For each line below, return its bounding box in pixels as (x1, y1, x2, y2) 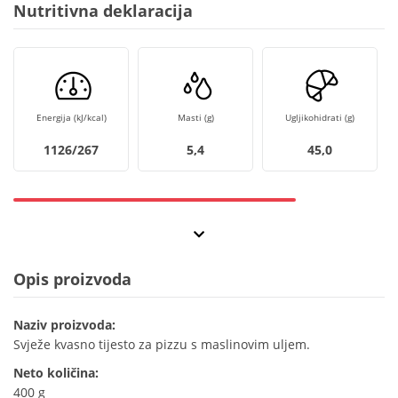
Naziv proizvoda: (13, 316, 115, 334)
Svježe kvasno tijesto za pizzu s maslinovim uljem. (13, 336, 310, 354)
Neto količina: (13, 364, 99, 382)
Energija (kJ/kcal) (36, 111, 107, 124)
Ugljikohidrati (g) (285, 111, 354, 124)
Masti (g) (177, 111, 214, 124)
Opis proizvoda (13, 268, 131, 291)
